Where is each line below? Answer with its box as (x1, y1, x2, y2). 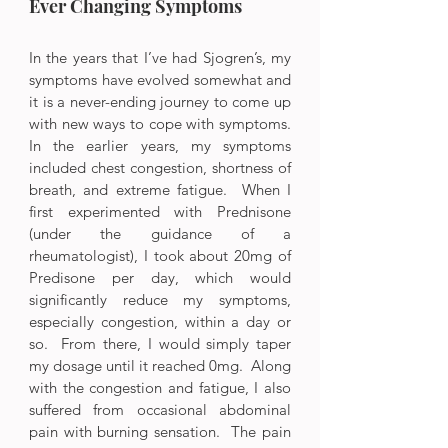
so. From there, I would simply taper (29, 333, 291, 353)
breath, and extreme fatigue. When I (29, 179, 291, 199)
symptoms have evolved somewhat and (29, 69, 291, 89)
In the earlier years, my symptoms (29, 135, 291, 155)
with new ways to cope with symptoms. (29, 113, 291, 133)
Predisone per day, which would (29, 267, 291, 287)
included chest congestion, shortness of (29, 157, 291, 177)
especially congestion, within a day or (29, 311, 291, 331)
